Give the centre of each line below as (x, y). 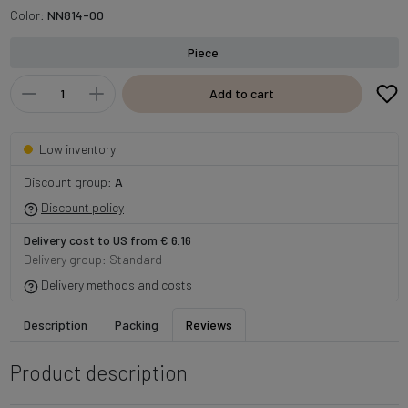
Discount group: (69, 182)
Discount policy (82, 208)
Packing (136, 325)
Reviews (209, 325)
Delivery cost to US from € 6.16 (107, 240)
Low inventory (77, 149)
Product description (98, 373)
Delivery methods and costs (117, 285)
